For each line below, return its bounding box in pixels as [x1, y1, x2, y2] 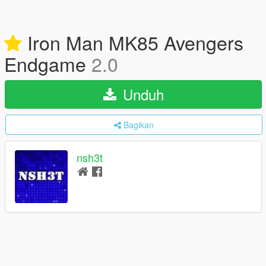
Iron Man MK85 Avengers [22, 28, 243, 56]
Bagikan [123, 119, 154, 131]
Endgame [4, 50, 91, 77]
